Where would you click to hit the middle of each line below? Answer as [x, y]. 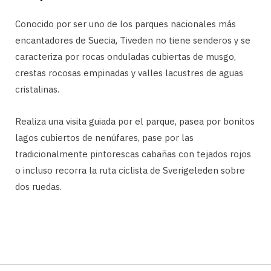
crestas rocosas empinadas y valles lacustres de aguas [129, 73]
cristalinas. [37, 90]
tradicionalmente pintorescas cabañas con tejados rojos [133, 154]
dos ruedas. [38, 187]
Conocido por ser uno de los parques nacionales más [126, 24]
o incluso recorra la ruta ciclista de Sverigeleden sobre [130, 171]
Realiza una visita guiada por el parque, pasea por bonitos [135, 122]
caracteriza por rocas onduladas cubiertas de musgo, [126, 57]
